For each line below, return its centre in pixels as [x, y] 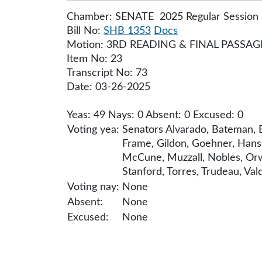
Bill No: [85, 31]
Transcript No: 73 [107, 73]
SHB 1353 [127, 31]
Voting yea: [93, 130]
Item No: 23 [94, 59]
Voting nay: [93, 187]
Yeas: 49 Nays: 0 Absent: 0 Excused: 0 [155, 115]
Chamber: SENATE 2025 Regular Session [163, 17]
